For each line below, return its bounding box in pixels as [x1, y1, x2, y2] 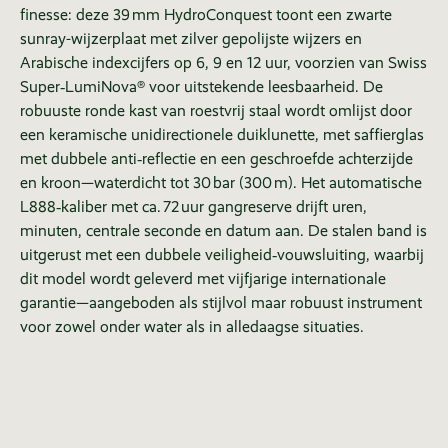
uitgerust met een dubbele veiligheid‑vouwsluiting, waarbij [20, 245, 424, 265]
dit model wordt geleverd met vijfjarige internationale [20, 269, 386, 289]
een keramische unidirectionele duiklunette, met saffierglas [20, 125, 424, 145]
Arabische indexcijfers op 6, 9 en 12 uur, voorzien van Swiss [20, 53, 427, 73]
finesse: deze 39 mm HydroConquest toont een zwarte [20, 5, 392, 25]
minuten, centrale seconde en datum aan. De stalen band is [20, 221, 427, 241]
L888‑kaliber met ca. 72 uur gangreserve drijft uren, [20, 197, 367, 217]
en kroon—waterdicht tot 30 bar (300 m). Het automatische [20, 173, 422, 193]
